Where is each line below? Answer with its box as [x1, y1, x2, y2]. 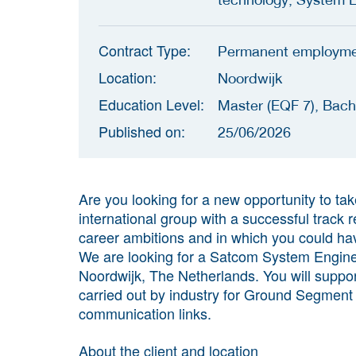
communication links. [79, 302, 211, 323]
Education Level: [99, 93, 204, 114]
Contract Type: [99, 39, 191, 60]
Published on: [99, 120, 185, 141]
